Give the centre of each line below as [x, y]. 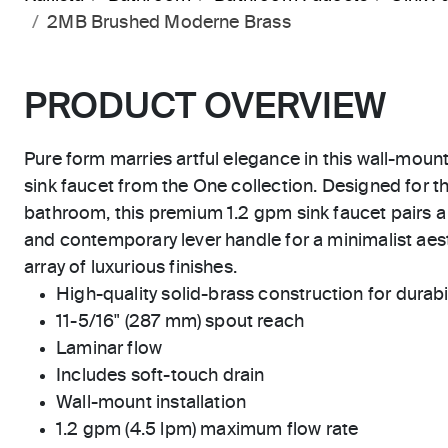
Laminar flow [109, 349]
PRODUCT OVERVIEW [205, 108]
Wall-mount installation [151, 403]
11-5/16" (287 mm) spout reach [180, 322]
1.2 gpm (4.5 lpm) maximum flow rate [207, 430]
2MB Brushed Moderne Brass [169, 23]
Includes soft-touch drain [160, 376]
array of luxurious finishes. [131, 268]
